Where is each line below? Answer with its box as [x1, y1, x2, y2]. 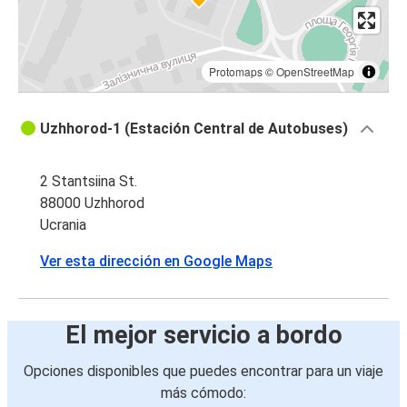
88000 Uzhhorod [40, 194, 144, 213]
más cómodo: [161, 384, 246, 402]
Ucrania [40, 216, 86, 234]
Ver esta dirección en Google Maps [40, 253, 273, 271]
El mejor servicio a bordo [65, 321, 342, 351]
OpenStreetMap [276, 64, 354, 80]
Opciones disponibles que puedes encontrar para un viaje [24, 362, 383, 381]
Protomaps [209, 64, 263, 80]
